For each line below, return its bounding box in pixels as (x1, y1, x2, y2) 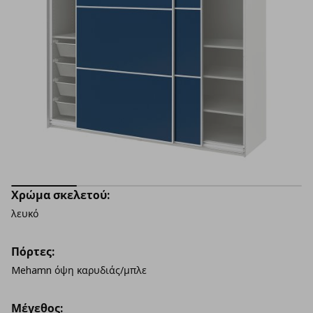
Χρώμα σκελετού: (11, 187, 110, 203)
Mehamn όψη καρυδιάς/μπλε (11, 263, 147, 277)
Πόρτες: (11, 244, 54, 259)
